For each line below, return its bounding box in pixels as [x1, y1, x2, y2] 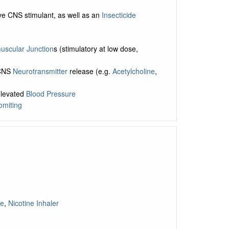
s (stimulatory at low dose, [53, 43, 138, 54]
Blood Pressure [26, 88, 76, 99]
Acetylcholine [112, 66, 155, 76]
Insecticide [101, 10, 136, 20]
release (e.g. [67, 66, 112, 76]
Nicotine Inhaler [8, 198, 59, 208]
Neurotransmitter [12, 66, 67, 76]
